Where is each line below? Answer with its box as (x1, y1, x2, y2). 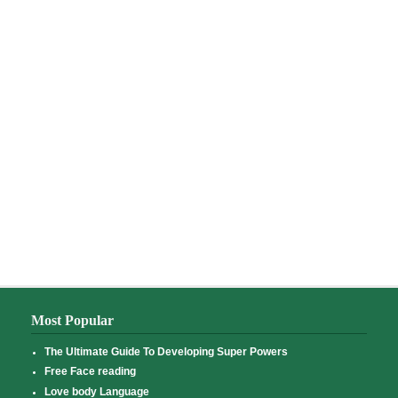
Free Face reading (44, 365, 136, 378)
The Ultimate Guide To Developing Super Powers (44, 346, 288, 358)
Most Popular (30, 312, 114, 328)
